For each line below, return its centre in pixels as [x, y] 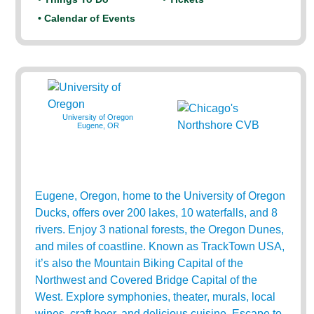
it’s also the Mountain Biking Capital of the [139, 263]
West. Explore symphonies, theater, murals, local [156, 297]
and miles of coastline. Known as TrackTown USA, [160, 246]
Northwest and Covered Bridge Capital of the [146, 280]
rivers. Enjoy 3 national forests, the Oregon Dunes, [160, 230]
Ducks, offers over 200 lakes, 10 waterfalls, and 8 [157, 213]
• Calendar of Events [87, 18]
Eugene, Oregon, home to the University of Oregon [161, 196]
